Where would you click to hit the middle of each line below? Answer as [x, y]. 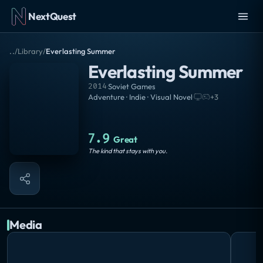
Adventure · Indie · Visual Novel [140, 97]
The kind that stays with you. [128, 151]
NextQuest [52, 16]
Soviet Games [132, 86]
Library [31, 51]
